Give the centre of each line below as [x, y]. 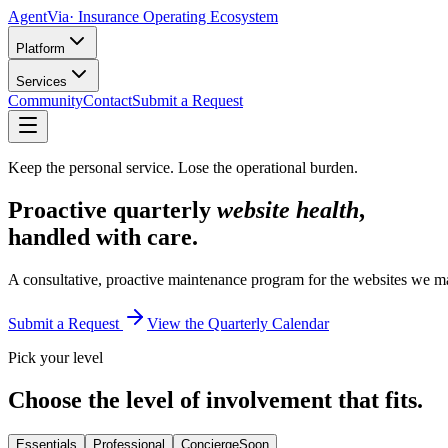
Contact [107, 100]
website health [288, 209]
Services [41, 81]
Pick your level [55, 357]
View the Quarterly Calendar [238, 323]
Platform [40, 48]
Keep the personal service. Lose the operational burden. [183, 167]
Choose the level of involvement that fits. [215, 399]
